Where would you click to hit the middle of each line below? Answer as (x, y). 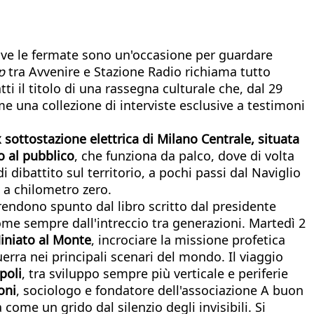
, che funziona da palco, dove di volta (184, 155)
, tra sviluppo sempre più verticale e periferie (155, 273)
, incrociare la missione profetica (188, 239)
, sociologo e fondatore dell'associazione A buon (160, 290)
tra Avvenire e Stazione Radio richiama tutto (138, 71)
